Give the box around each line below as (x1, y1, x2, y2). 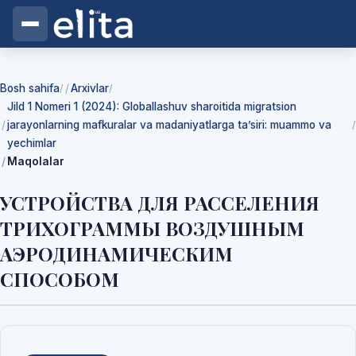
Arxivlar (71, 82, 109, 95)
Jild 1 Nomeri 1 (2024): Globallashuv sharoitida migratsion (7, 100, 296, 113)
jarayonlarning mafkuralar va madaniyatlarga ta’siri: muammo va (7, 118, 331, 131)
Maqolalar (7, 155, 64, 168)
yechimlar (7, 137, 56, 149)
